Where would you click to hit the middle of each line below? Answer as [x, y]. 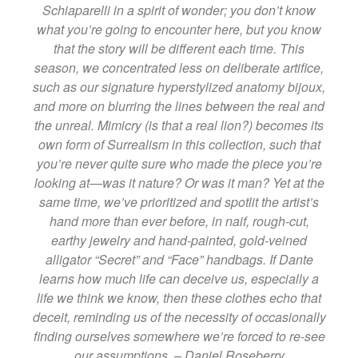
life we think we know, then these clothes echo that [179, 297]
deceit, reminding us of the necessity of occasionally [179, 316]
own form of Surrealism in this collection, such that [179, 144]
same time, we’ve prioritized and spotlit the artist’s [179, 201]
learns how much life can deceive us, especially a [179, 278]
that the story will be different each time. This [179, 48]
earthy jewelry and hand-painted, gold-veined [179, 240]
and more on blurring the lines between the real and [179, 105]
